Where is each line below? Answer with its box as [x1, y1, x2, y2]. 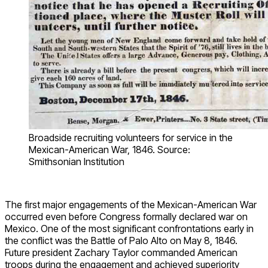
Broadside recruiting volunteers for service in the [29, 131, 233, 144]
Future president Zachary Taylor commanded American [5, 246, 237, 258]
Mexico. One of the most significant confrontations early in [5, 222, 254, 234]
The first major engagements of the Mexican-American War [5, 198, 257, 211]
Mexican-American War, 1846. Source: [29, 143, 190, 156]
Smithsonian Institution [29, 155, 124, 167]
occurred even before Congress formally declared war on [5, 210, 248, 223]
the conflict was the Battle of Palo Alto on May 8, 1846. [5, 234, 237, 246]
